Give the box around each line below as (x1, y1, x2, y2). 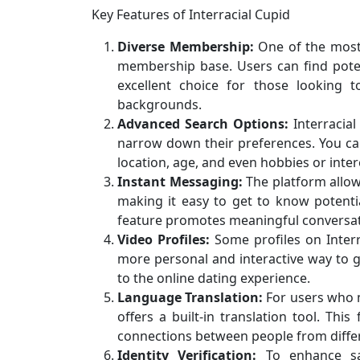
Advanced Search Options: (117, 114, 289, 133)
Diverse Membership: (117, 37, 254, 55)
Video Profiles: (117, 230, 211, 248)
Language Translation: (117, 288, 264, 306)
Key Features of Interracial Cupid (92, 5, 290, 23)
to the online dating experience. (117, 268, 310, 287)
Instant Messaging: (117, 172, 243, 190)
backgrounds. (117, 95, 202, 113)
